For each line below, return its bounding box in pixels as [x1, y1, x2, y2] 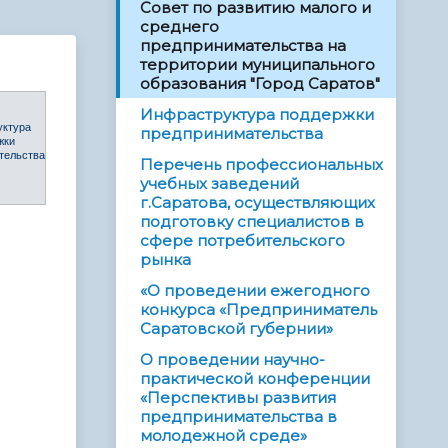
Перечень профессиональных [140, 155, 383, 175]
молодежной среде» [140, 426, 307, 446]
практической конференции [140, 369, 370, 389]
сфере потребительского [140, 231, 345, 251]
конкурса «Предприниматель [140, 300, 377, 320]
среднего [140, 17, 219, 37]
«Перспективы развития [140, 388, 336, 408]
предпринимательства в [140, 407, 337, 427]
